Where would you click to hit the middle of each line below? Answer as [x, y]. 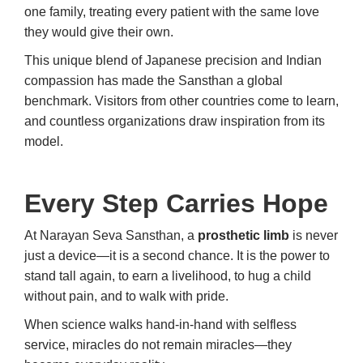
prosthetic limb [243, 236]
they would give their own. [99, 32]
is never [314, 236]
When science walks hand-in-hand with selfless [160, 325]
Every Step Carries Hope [176, 204]
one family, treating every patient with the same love [172, 12]
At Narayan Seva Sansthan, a [111, 236]
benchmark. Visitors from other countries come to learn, [181, 101]
